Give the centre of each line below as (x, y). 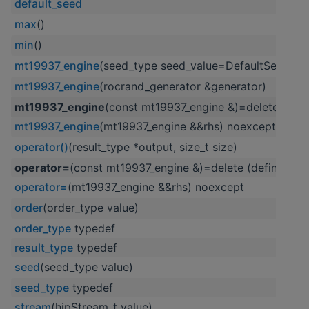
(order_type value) (91, 208)
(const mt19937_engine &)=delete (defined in (188, 168)
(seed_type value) (87, 267)
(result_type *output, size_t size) (153, 147)
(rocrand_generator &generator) (183, 87)
